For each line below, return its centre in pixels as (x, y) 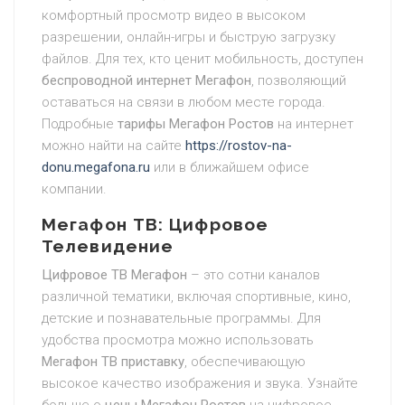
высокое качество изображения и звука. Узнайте (200, 383)
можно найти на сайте (113, 146)
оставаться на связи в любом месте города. (184, 102)
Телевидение (108, 246)
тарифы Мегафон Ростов (196, 124)
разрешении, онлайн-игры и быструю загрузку (188, 37)
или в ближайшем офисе (230, 167)
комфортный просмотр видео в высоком (174, 15)
